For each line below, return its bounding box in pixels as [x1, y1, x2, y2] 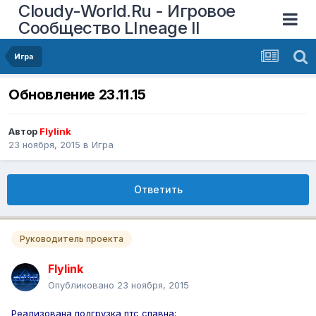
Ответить [133, 183, 183, 196]
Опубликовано [48, 279, 117, 291]
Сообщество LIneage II [18, 17, 200, 38]
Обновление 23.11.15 [8, 86, 146, 104]
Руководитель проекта [20, 233, 123, 245]
